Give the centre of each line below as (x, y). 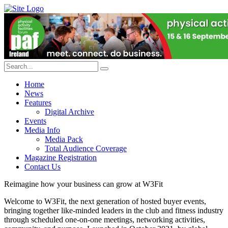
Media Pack (64, 139)
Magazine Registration (61, 158)
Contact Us (42, 167)
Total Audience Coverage (86, 148)
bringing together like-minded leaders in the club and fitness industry (114, 210)
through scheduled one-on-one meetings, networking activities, (105, 220)
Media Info (42, 130)
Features (38, 103)
